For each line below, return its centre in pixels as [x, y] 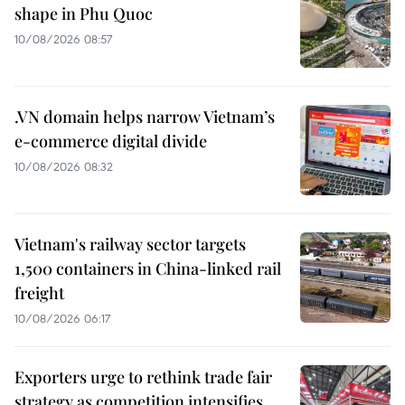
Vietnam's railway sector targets [130, 245]
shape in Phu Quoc [84, 14]
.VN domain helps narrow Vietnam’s [145, 117]
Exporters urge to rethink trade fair [143, 377]
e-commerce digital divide [111, 141]
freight [39, 293]
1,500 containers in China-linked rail [148, 269]
